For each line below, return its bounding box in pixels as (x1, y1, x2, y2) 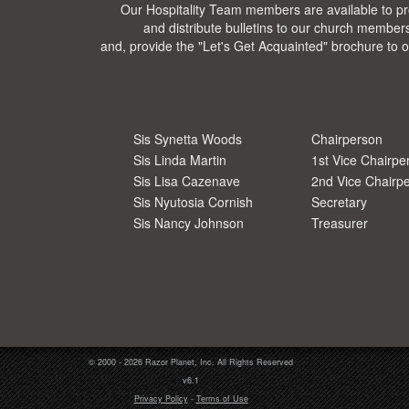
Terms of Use (195, 393, 248, 405)
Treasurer (311, 214, 368, 233)
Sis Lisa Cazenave (133, 172, 240, 191)
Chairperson (311, 130, 383, 149)
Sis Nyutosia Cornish (133, 193, 253, 212)
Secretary (311, 193, 367, 212)
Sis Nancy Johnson (133, 214, 244, 233)
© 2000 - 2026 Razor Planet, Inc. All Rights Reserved (89, 356, 293, 369)
